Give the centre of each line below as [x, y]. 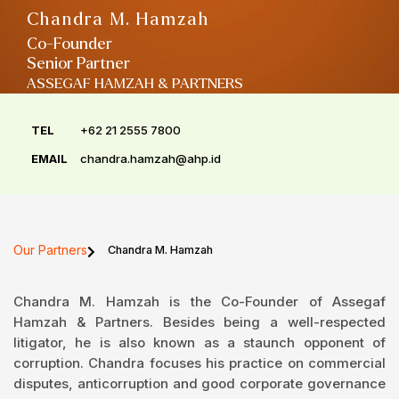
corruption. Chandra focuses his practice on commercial [199, 363]
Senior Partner [78, 64]
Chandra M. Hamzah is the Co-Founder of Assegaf [199, 302]
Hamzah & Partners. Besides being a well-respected [199, 322]
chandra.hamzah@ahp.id [151, 159]
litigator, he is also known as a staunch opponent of [199, 343]
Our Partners [50, 250]
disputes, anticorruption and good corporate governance [199, 384]
